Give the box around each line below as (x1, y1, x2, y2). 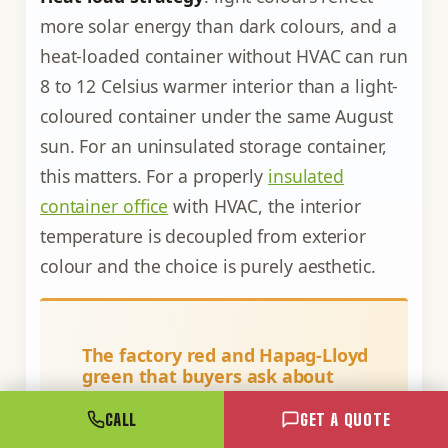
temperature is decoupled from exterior (39, 223, 367, 248)
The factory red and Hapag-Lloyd (81, 343, 369, 368)
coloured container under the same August (39, 103, 393, 128)
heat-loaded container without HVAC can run (39, 43, 408, 68)
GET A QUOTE (299, 410, 391, 429)
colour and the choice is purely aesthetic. (39, 253, 376, 278)
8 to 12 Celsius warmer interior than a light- (39, 73, 399, 98)
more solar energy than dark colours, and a (39, 13, 397, 38)
